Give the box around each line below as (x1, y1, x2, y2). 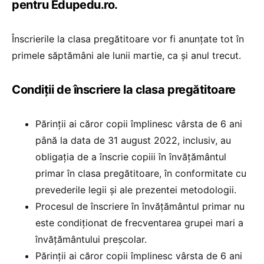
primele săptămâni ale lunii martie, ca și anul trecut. (12, 49, 241, 61)
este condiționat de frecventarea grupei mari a (35, 217, 243, 229)
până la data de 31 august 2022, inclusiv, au (35, 134, 231, 146)
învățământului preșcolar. (35, 233, 147, 245)
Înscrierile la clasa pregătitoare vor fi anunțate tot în (12, 33, 244, 45)
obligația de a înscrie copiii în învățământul (35, 151, 226, 163)
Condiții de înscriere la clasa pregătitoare (12, 82, 236, 97)
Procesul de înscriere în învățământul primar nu (35, 200, 245, 212)
